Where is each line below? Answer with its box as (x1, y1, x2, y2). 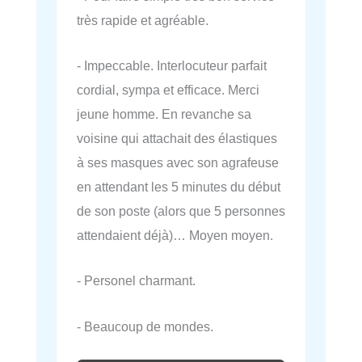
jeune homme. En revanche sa (77, 107, 251, 122)
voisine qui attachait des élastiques (77, 131, 277, 146)
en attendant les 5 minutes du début (77, 179, 280, 195)
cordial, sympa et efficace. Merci (77, 82, 259, 98)
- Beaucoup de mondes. (77, 318, 213, 334)
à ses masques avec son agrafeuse (77, 155, 279, 170)
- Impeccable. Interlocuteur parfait (77, 58, 267, 74)
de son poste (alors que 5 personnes (77, 204, 285, 219)
